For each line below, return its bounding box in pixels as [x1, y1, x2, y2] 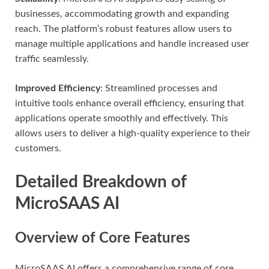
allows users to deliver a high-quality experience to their [15, 128, 250, 138]
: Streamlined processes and [100, 83, 217, 93]
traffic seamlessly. [15, 53, 89, 64]
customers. [15, 143, 61, 153]
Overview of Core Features [15, 231, 190, 246]
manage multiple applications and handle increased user [15, 38, 249, 49]
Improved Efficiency [15, 83, 100, 93]
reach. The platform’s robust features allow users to [15, 23, 232, 34]
